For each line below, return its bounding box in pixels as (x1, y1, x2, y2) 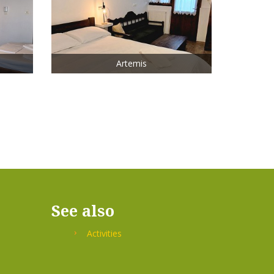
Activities (86, 228, 122, 239)
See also (51, 200, 114, 221)
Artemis (116, 57, 147, 70)
